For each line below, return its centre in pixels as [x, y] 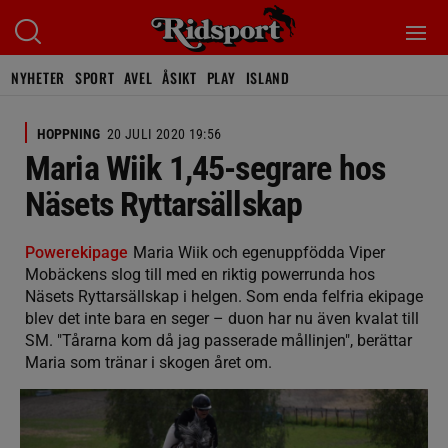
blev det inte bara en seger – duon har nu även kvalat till [222, 318]
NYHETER [38, 77]
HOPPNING [68, 134]
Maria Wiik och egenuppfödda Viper [259, 252]
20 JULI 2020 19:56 [164, 134]
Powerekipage [76, 252]
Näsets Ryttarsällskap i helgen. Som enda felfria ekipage [224, 296]
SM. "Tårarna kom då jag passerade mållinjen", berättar [218, 340]
